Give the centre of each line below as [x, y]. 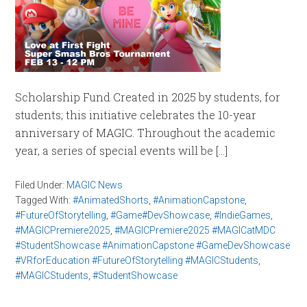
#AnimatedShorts [111, 200]
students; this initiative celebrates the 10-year [136, 115]
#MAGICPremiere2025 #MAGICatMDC [195, 230]
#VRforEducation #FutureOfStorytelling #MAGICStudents [137, 260]
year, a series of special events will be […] [122, 150]
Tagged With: [44, 200]
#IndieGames [243, 215]
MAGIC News [95, 185]
